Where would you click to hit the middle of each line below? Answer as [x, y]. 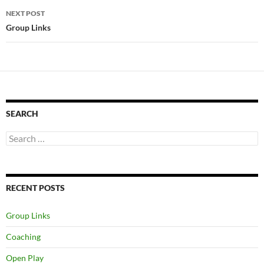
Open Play [25, 258]
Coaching [23, 236]
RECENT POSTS [35, 187]
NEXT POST [25, 13]
